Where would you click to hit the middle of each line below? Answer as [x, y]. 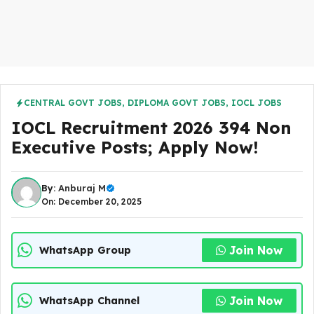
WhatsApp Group [85, 250]
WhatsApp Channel [89, 300]
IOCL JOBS [257, 103]
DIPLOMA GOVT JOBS [177, 103]
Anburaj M [82, 188]
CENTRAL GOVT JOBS [73, 103]
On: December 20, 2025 [91, 202]
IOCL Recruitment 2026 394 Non [151, 128]
